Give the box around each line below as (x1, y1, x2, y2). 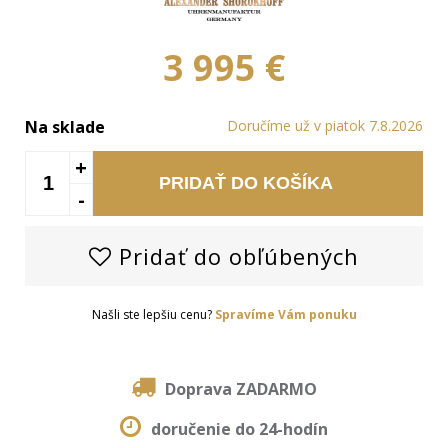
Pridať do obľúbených (112, 241, 359, 272)
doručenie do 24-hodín (151, 418, 328, 441)
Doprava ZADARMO (165, 378, 317, 401)
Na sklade (25, 116, 105, 139)
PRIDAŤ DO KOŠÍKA (159, 173, 333, 194)
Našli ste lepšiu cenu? (91, 306, 215, 324)
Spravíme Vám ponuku (214, 306, 357, 324)
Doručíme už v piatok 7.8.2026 (227, 116, 423, 136)
